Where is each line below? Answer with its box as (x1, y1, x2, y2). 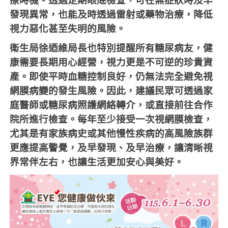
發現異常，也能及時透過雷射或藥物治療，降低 (10, 9, 213, 20)
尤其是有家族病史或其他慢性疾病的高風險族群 (10, 128, 213, 139)
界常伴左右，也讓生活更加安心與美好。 (10, 157, 184, 167)
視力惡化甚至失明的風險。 (10, 23, 126, 34)
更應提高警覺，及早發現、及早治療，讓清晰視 (10, 142, 213, 153)
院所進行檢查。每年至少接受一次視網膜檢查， (10, 114, 213, 125)
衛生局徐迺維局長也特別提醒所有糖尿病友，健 (10, 43, 213, 53)
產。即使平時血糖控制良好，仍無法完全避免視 (10, 71, 213, 82)
